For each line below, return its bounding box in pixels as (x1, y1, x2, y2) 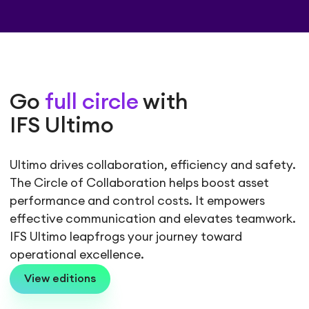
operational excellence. (10, 249, 145, 261)
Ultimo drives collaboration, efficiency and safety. (10, 159, 297, 172)
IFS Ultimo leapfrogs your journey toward (10, 231, 243, 243)
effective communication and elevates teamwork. (10, 213, 297, 226)
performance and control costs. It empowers (10, 195, 266, 208)
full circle (45, 91, 139, 114)
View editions (24, 273, 97, 285)
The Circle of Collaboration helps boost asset (10, 177, 270, 190)
